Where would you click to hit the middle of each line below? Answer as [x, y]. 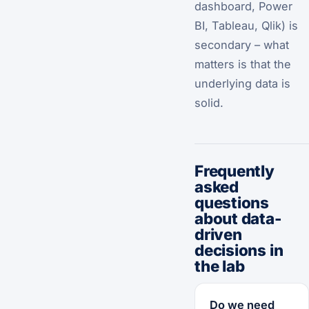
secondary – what [242, 45]
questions [232, 203]
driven [218, 235]
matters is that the [243, 64]
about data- [238, 219]
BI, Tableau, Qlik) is [246, 26]
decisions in [239, 250]
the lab [220, 266]
